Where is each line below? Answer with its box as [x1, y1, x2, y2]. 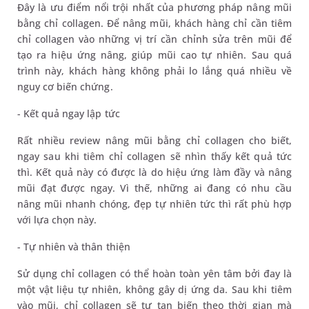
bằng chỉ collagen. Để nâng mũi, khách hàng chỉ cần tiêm [17, 16, 292, 30]
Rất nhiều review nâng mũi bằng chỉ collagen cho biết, [17, 133, 292, 147]
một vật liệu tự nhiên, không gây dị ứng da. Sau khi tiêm [17, 282, 292, 296]
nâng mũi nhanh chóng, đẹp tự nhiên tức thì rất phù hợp [17, 197, 292, 210]
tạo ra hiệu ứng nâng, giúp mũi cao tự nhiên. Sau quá [17, 48, 292, 61]
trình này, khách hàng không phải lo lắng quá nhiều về [17, 63, 292, 77]
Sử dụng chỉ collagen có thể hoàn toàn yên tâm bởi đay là [17, 266, 292, 280]
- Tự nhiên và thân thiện [17, 239, 130, 253]
